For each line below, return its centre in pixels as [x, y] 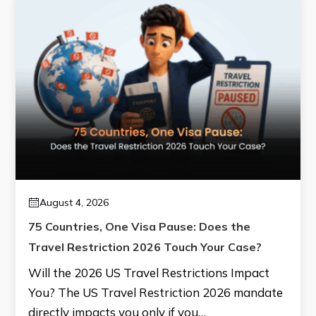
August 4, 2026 [74, 203]
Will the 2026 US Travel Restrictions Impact [149, 273]
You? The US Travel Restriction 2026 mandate [156, 293]
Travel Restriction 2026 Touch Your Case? [145, 247]
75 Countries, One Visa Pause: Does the [139, 227]
